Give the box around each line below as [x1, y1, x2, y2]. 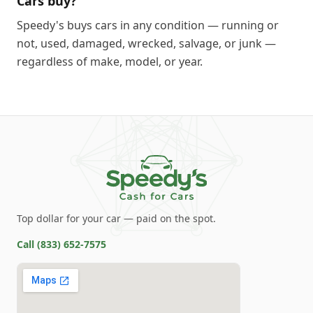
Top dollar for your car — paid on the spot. [17, 212, 216, 225]
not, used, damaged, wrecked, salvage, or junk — [17, 36, 276, 51]
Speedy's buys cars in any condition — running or [17, 17, 279, 33]
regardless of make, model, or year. [17, 54, 203, 69]
